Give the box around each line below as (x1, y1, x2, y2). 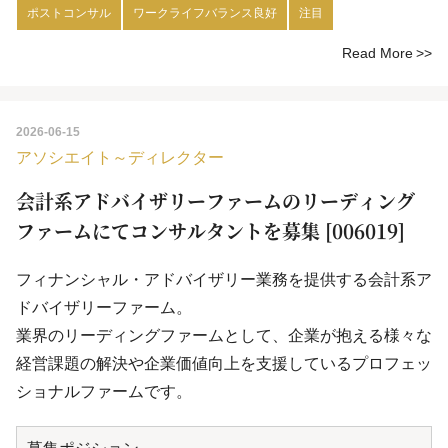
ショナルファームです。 (16, 383, 192, 401)
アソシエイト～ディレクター (16, 149, 224, 167)
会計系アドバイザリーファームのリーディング (16, 187, 415, 215)
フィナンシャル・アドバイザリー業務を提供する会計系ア (16, 271, 432, 289)
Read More (342, 45, 413, 62)
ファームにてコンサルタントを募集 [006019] (16, 217, 405, 245)
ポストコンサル (27, 6, 111, 21)
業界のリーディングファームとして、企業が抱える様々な (16, 327, 432, 345)
